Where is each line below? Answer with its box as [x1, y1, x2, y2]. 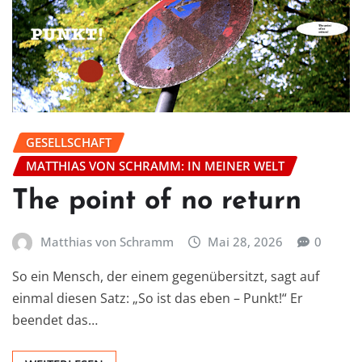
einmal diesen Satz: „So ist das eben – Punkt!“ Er [12, 289, 303, 308]
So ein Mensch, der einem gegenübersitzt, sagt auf [12, 267, 319, 286]
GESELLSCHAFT [26, 133, 112, 150]
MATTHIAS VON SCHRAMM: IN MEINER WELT [26, 157, 284, 174]
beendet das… [12, 311, 98, 330]
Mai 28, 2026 [208, 233, 284, 250]
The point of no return [12, 187, 301, 216]
